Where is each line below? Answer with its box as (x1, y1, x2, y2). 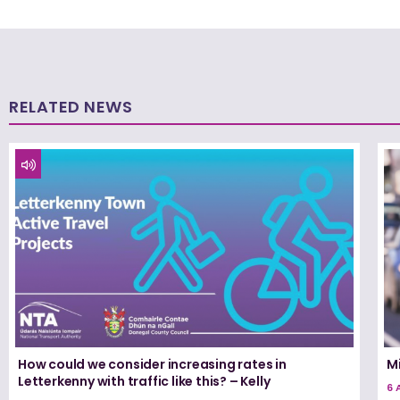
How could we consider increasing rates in (18, 354, 287, 373)
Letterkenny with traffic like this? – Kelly (18, 371, 271, 390)
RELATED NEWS (9, 96, 132, 119)
